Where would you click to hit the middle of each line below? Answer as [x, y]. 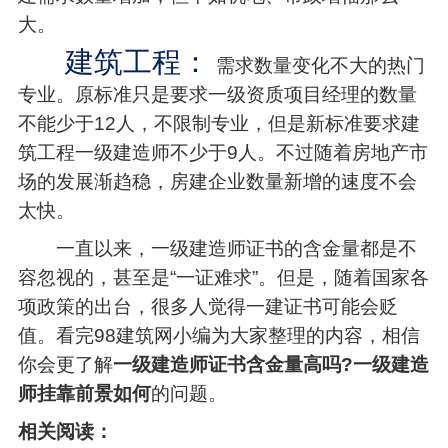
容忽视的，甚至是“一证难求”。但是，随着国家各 [223, 277]
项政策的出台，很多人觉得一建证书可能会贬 [207, 306]
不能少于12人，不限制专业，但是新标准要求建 [218, 123]
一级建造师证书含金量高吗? [232, 364]
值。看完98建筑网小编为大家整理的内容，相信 [218, 335]
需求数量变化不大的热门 [320, 65]
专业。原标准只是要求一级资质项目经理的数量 [217, 94]
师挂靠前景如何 [84, 393]
